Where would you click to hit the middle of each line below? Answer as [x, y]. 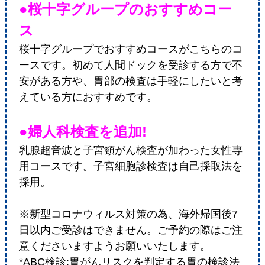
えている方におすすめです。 [88, 97]
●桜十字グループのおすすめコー [125, 9]
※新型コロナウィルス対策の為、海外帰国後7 [128, 214]
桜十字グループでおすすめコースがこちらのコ [130, 49]
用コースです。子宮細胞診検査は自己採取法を [130, 167]
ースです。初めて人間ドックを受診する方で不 [130, 65]
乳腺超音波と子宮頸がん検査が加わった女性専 [130, 151]
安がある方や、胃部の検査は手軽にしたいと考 [130, 81]
